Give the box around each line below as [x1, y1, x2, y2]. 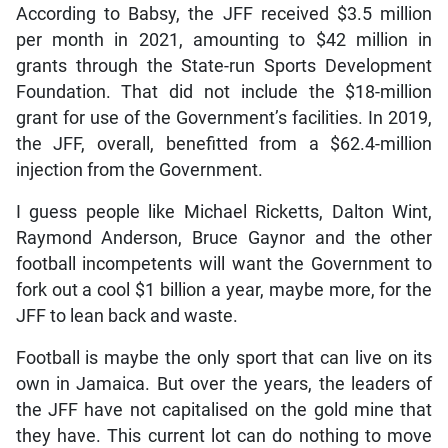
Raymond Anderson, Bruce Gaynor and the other [15, 228, 433, 249]
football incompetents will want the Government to [15, 254, 433, 275]
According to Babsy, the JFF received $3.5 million [15, 4, 433, 25]
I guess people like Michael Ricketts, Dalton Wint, [15, 202, 433, 223]
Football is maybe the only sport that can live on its [15, 348, 433, 369]
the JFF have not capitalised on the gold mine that [15, 400, 433, 421]
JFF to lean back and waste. [15, 306, 238, 327]
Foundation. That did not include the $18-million [15, 82, 433, 103]
